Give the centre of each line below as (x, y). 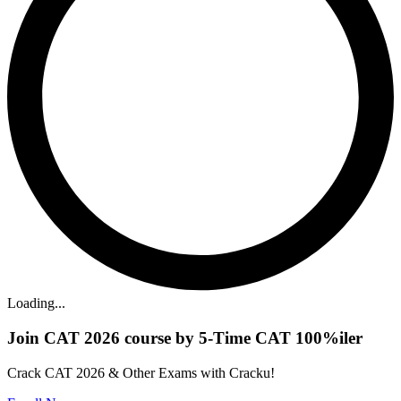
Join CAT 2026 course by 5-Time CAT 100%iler (185, 338)
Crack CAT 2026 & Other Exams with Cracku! (141, 372)
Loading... (36, 303)
